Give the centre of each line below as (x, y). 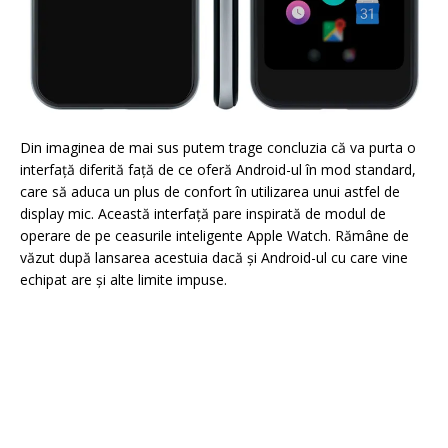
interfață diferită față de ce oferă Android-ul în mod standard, (218, 170)
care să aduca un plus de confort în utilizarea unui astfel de (210, 192)
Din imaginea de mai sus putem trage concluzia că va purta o (218, 148)
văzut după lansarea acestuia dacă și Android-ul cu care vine (214, 258)
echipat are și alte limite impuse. (123, 280)
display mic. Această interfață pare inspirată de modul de (203, 214)
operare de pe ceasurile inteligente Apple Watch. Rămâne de (214, 236)
